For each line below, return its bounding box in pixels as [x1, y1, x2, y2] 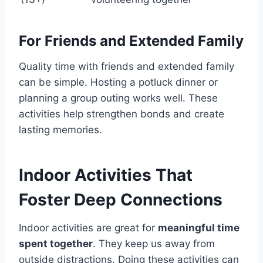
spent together [19, 238, 93, 250]
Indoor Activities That [19, 165, 193, 186]
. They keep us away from [93, 238, 215, 250]
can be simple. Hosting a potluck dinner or [19, 76, 218, 89]
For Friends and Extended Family [19, 32, 244, 50]
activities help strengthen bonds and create [19, 108, 224, 120]
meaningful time [158, 222, 240, 234]
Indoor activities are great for [19, 222, 158, 234]
